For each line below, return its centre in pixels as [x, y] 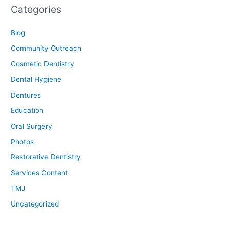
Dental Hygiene [36, 79]
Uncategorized [35, 204]
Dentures [26, 95]
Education [27, 111]
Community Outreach [46, 48]
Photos [22, 141]
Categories [36, 9]
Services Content [40, 173]
